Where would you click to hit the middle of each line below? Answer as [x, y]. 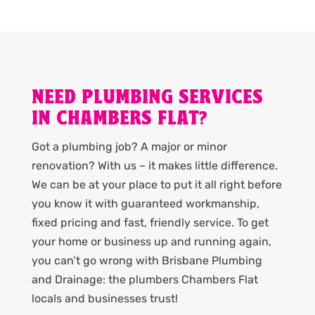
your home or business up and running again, [151, 242]
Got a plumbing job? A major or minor [129, 147]
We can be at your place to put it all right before [156, 185]
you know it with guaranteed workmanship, [145, 204]
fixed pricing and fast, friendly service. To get [150, 223]
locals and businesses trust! [104, 299]
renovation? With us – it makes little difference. [154, 166]
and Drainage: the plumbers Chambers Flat [144, 280]
